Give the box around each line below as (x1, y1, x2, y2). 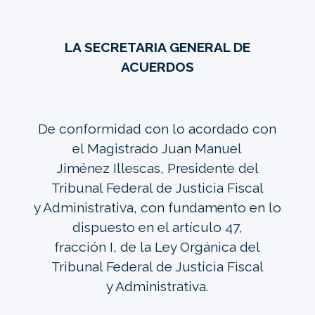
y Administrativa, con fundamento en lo (33, 199, 281, 215)
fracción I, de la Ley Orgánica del (54, 238, 261, 255)
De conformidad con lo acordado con (38, 120, 277, 136)
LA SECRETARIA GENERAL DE (64, 39, 250, 55)
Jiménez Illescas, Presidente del (56, 160, 259, 176)
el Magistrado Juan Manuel (72, 140, 243, 156)
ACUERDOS (120, 58, 194, 75)
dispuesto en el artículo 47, (72, 219, 243, 235)
